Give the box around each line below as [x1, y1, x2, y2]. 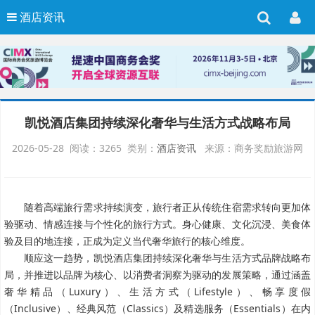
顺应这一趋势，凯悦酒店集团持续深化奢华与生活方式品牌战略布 [24, 251, 311, 265]
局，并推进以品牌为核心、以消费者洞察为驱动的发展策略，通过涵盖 [4, 268, 311, 282]
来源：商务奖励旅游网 [196, 141, 303, 155]
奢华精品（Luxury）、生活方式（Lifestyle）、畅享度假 [4, 285, 311, 299]
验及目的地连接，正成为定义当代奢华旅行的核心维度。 [4, 234, 250, 248]
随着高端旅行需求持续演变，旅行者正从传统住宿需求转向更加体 [24, 200, 311, 214]
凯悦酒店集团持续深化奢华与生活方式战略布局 [25, 114, 290, 131]
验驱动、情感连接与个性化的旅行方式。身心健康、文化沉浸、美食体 [4, 217, 311, 231]
